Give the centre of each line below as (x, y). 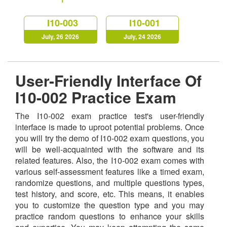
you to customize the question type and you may (110, 205)
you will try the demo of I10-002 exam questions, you (110, 138)
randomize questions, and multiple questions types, (110, 182)
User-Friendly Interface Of (108, 80)
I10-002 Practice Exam (96, 97)
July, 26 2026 (61, 36)
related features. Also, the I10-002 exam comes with (110, 160)
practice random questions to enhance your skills (110, 216)
